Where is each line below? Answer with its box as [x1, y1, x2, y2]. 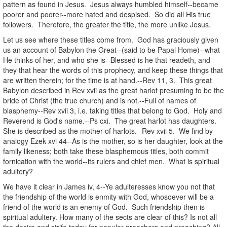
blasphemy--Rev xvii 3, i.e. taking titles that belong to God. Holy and [3, 105, 222, 116]
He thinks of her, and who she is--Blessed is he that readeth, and [3, 54, 210, 65]
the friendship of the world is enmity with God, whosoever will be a [3, 191, 214, 202]
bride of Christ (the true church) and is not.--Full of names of [3, 95, 196, 105]
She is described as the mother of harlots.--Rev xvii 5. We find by [3, 125, 213, 136]
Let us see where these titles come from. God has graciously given [3, 34, 218, 45]
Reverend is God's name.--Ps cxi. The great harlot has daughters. [3, 115, 218, 126]
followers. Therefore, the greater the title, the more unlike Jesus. [3, 19, 211, 29]
